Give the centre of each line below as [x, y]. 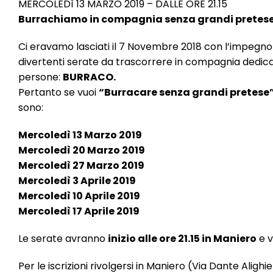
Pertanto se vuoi [58, 92]
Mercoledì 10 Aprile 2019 [79, 196]
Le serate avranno [63, 239]
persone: [41, 77]
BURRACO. [89, 77]
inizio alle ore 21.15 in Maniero [182, 239]
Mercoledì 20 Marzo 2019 [82, 150]
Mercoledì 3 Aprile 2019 [77, 181]
